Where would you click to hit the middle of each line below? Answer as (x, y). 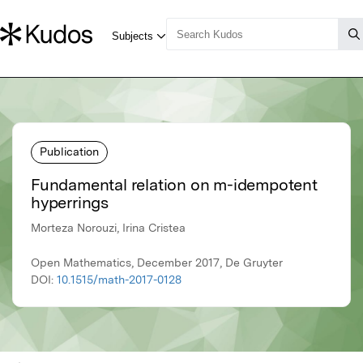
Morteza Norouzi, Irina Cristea (108, 228)
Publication (69, 151)
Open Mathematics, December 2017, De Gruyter (157, 263)
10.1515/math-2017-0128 (119, 280)
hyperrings (70, 203)
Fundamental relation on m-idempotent (174, 185)
